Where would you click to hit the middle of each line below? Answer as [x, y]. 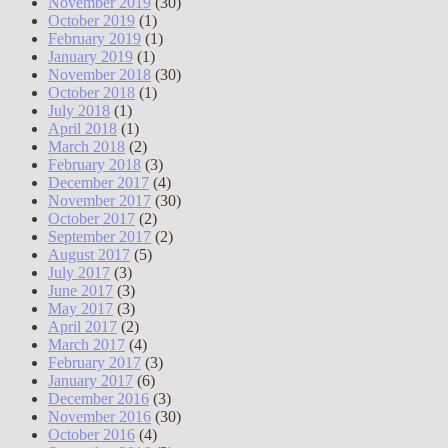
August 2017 [89, 255]
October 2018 [91, 93]
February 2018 [94, 165]
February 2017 [94, 363]
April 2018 [82, 129]
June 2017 [80, 291]
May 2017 [80, 309]
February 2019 [94, 39]
